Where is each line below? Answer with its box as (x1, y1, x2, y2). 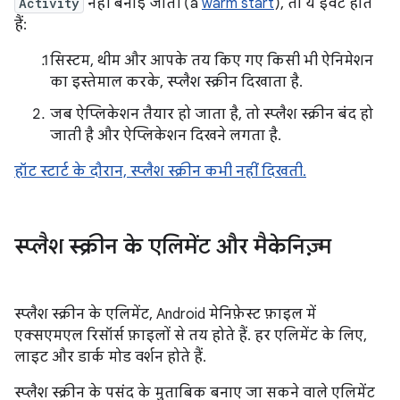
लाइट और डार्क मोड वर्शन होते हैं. (14, 348, 206, 367)
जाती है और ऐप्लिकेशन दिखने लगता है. (50, 127, 281, 146)
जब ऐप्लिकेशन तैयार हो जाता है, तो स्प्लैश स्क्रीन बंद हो (50, 105, 373, 124)
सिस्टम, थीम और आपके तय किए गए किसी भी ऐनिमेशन (50, 52, 373, 71)
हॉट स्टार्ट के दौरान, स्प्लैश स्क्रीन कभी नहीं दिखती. (14, 162, 306, 181)
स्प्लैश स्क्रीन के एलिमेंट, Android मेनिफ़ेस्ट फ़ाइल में (14, 305, 316, 324)
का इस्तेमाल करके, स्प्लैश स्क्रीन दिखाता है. (50, 73, 303, 92)
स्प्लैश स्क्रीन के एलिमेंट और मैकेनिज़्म (14, 233, 331, 261)
